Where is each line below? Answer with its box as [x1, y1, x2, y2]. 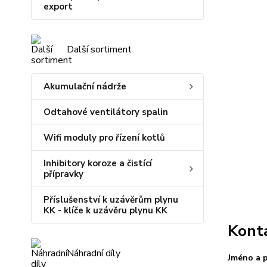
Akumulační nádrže [44, 80, 126, 92]
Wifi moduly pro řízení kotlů [44, 132, 165, 144]
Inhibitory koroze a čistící [44, 157, 152, 169]
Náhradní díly [67, 247, 120, 260]
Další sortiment [67, 43, 132, 56]
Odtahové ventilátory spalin [44, 106, 168, 118]
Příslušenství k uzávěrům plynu [44, 194, 178, 206]
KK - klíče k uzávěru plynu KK [44, 204, 167, 216]
